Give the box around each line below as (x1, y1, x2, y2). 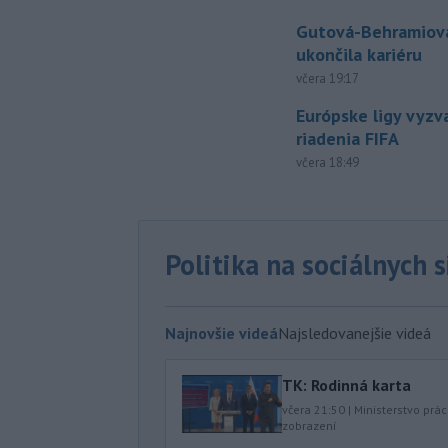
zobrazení (282, 417, 337, 433)
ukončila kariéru (296, 43, 423, 66)
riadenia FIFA (296, 127, 400, 150)
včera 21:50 (282, 401, 345, 417)
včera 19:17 (296, 70, 360, 87)
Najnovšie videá (165, 322, 278, 343)
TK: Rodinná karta (282, 374, 411, 395)
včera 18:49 (296, 154, 360, 171)
